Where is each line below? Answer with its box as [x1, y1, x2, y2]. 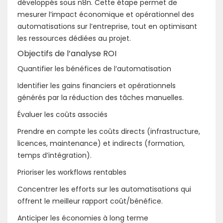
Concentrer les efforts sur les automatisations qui [17, 184, 191, 194]
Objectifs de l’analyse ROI [17, 47, 116, 59]
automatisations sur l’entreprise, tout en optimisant [17, 21, 197, 31]
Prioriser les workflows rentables [17, 167, 126, 177]
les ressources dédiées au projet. [17, 33, 131, 43]
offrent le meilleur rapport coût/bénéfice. [17, 196, 163, 206]
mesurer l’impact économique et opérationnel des [17, 9, 194, 19]
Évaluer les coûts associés [17, 109, 108, 119]
